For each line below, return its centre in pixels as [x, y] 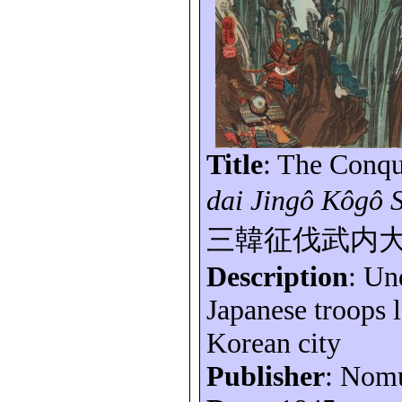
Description [278, 277]
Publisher [266, 376]
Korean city [274, 343]
